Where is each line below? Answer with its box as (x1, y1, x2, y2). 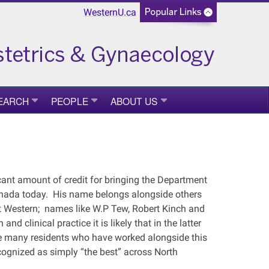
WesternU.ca (83, 7, 136, 18)
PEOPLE (51, 94, 88, 107)
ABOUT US (110, 94, 158, 107)
